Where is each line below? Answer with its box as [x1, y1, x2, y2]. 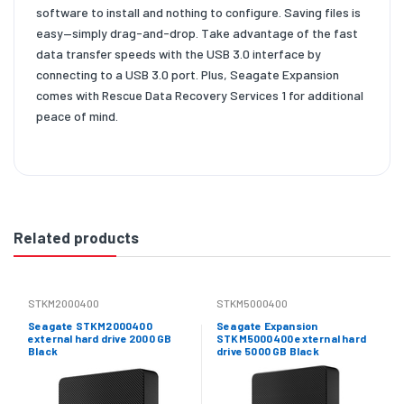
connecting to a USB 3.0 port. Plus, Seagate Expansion [36, 66, 339, 82]
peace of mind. [36, 107, 118, 124]
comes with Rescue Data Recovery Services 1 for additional [36, 87, 363, 103]
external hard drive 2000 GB [28, 331, 172, 344]
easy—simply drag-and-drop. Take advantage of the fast [36, 24, 358, 41]
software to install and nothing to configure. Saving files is [36, 4, 361, 20]
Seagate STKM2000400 [28, 318, 152, 332]
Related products [14, 227, 140, 246]
